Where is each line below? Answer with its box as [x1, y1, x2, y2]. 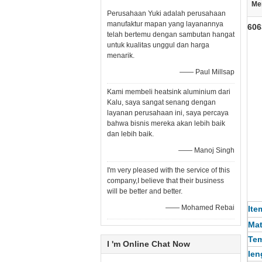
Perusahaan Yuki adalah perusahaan [107, 9, 226, 18]
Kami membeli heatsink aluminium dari [107, 88, 230, 96]
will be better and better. [107, 187, 182, 195]
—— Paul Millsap [180, 68, 235, 76]
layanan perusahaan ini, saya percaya [107, 109, 229, 117]
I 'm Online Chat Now [107, 239, 190, 249]
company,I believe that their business [107, 177, 224, 185]
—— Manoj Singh [178, 146, 235, 154]
